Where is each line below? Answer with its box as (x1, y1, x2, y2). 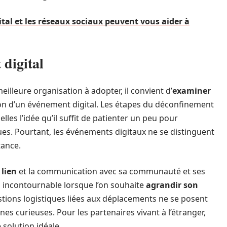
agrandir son (146, 179, 198, 191)
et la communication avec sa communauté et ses (17, 166, 205, 177)
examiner (172, 85, 211, 96)
